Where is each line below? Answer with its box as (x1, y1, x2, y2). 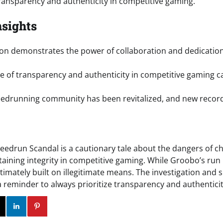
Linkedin (38, 201, 71, 211)
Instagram (12, 201, 50, 211)
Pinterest (58, 201, 92, 211)
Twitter (1, 201, 29, 211)
